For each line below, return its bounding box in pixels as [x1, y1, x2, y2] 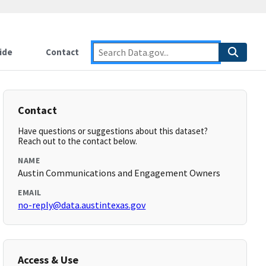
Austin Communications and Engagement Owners [18, 167, 221, 179]
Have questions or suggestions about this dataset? [18, 125, 208, 137]
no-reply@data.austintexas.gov [18, 199, 146, 211]
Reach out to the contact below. [18, 135, 138, 147]
